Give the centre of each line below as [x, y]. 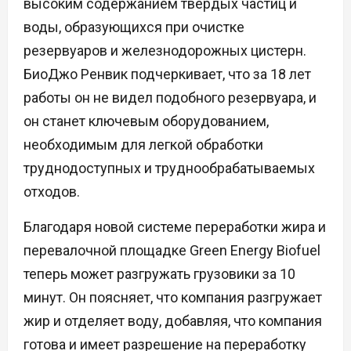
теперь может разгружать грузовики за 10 [159, 274]
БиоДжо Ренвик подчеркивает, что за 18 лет [167, 74]
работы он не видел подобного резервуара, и [170, 98]
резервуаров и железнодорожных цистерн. [165, 51]
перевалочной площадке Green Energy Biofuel [172, 251]
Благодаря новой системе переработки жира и [175, 227]
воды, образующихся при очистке [134, 27]
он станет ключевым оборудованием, [146, 121]
